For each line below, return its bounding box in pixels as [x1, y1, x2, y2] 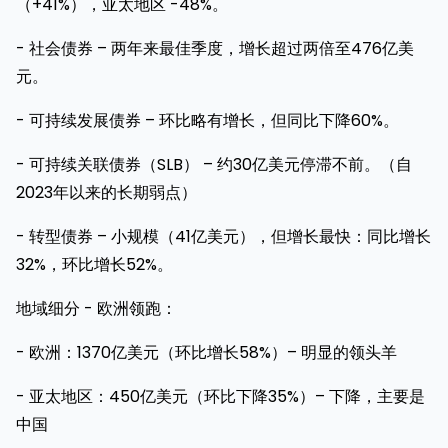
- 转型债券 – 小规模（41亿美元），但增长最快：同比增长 [16, 224, 431, 248]
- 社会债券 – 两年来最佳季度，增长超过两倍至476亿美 [16, 36, 414, 60]
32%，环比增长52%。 [16, 252, 173, 276]
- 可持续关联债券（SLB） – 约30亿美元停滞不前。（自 [16, 152, 412, 176]
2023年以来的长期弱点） [16, 180, 197, 204]
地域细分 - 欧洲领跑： [16, 296, 177, 320]
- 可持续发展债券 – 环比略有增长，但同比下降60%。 [16, 108, 399, 132]
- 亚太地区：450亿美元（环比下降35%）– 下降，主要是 [16, 384, 425, 408]
